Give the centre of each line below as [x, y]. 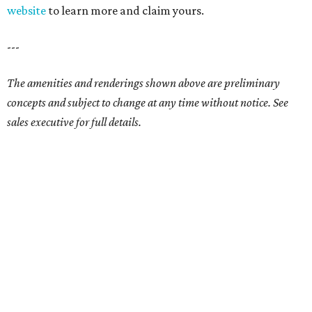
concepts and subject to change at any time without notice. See [148, 103]
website [26, 11]
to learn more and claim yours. [125, 11]
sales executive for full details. [74, 122]
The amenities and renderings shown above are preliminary [143, 83]
